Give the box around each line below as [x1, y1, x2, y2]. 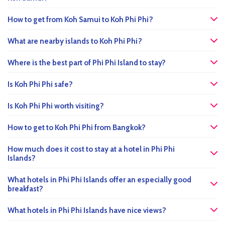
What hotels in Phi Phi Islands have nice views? [8, 206, 166, 215]
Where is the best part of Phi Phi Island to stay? [8, 58, 166, 68]
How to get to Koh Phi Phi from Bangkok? [8, 123, 146, 133]
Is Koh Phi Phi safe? [8, 80, 73, 89]
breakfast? [8, 184, 43, 194]
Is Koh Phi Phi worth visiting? [8, 101, 104, 111]
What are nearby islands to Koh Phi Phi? [8, 37, 142, 46]
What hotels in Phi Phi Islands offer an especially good [8, 175, 191, 185]
